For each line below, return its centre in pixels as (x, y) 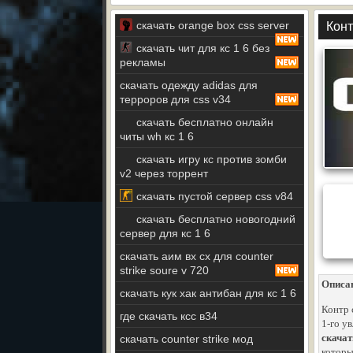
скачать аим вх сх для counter (197, 256)
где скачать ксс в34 (169, 316)
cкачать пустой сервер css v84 (215, 196)
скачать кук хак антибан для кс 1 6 (208, 293)
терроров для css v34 (175, 99)
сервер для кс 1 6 (165, 233)
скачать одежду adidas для (189, 85)
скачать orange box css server (213, 25)
